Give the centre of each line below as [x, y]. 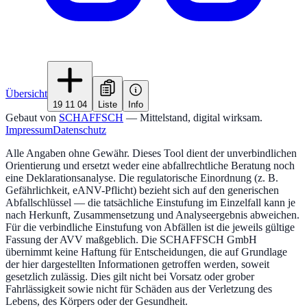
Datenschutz [79, 130]
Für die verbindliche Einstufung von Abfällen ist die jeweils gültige [150, 228]
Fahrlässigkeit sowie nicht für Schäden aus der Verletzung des [139, 289]
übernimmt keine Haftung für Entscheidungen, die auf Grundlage [146, 252]
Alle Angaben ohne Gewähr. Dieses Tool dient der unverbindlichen [151, 153]
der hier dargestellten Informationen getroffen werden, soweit [137, 265]
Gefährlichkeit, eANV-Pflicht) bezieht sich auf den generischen [142, 191]
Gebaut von [31, 118]
